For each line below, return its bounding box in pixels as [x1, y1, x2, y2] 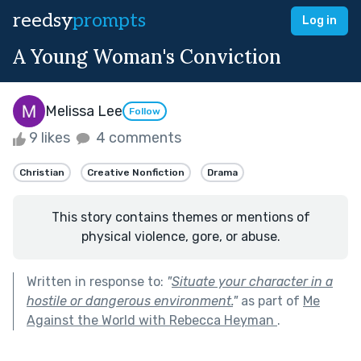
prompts [73, 9, 146, 32]
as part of [238, 293, 303, 309]
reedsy [13, 9, 73, 32]
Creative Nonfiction [87, 166, 185, 178]
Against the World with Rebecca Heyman [27, 312, 277, 328]
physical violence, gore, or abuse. [81, 228, 280, 244]
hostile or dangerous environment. [27, 293, 233, 309]
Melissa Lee [45, 102, 122, 120]
